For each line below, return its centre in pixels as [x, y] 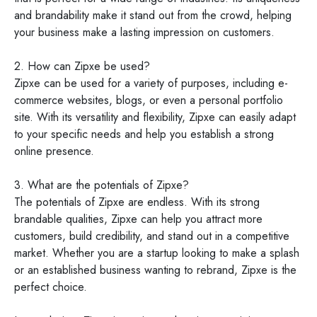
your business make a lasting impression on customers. [144, 32]
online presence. [54, 151]
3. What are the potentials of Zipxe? [102, 185]
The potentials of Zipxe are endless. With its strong [137, 202]
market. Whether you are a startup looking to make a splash [157, 253]
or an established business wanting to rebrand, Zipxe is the [155, 270]
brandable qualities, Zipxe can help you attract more [138, 219]
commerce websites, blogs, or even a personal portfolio [149, 100]
